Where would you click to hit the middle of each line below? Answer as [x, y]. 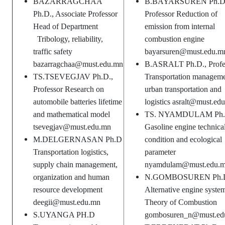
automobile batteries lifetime [78, 102]
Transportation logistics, [71, 152]
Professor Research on [69, 89]
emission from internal [180, 27]
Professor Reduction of [181, 14]
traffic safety [53, 52]
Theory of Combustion [181, 202]
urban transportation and [183, 89]
